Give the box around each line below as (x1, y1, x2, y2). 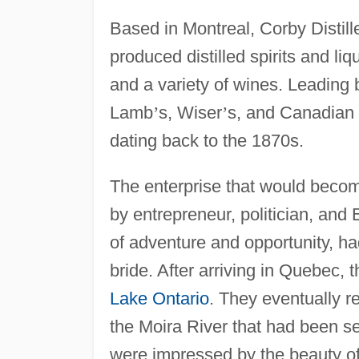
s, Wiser (158, 102, 222, 123)
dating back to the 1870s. (109, 130, 304, 151)
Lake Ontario (109, 288, 209, 309)
